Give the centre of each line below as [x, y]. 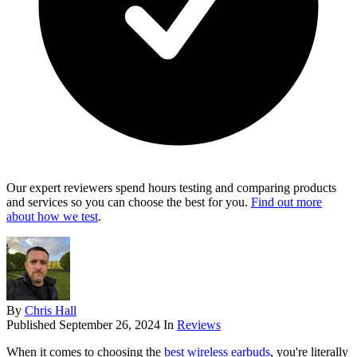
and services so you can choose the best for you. [129, 202]
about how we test [52, 217]
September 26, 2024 [110, 325]
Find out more [286, 202]
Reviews [199, 325]
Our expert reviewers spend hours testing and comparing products [171, 188]
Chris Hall [51, 311]
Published [33, 325]
